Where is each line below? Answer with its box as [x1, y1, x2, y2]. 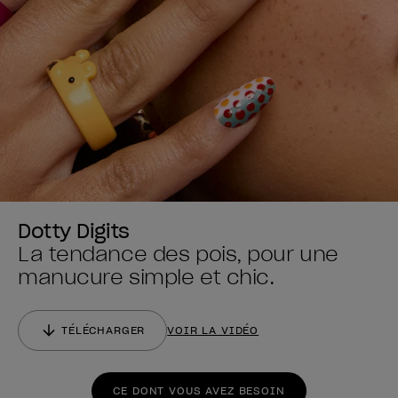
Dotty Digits [18, 218, 130, 243]
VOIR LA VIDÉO [167, 322, 259, 337]
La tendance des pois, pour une [18, 241, 338, 267]
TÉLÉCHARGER [61, 322, 146, 337]
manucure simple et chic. [18, 264, 275, 290]
